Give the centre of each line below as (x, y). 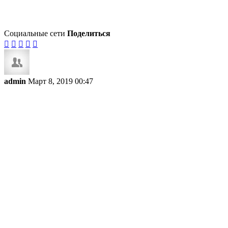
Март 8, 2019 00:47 (61, 81)
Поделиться (89, 34)
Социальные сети (35, 34)
